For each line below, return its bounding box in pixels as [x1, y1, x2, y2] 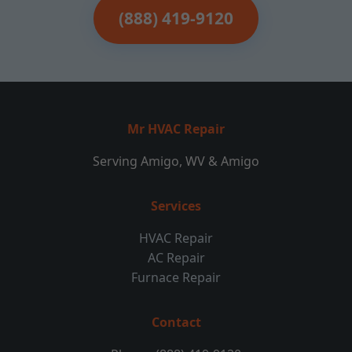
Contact [151, 313, 201, 331]
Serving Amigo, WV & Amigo [93, 152, 259, 170]
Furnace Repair [131, 269, 221, 286]
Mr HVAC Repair [127, 120, 225, 137]
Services [151, 197, 201, 214]
